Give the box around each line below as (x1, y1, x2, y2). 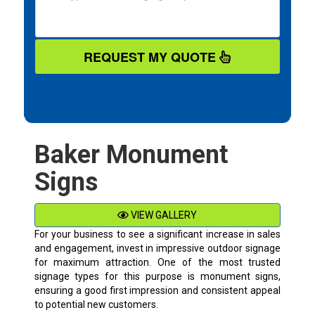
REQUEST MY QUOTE (84, 51, 220, 64)
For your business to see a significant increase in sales (34, 229, 281, 240)
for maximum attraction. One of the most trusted (34, 257, 281, 269)
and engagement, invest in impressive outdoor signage (34, 243, 281, 255)
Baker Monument (34, 140, 228, 170)
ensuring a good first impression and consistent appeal (34, 285, 281, 297)
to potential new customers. (34, 299, 158, 311)
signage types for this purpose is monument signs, (34, 271, 281, 283)
